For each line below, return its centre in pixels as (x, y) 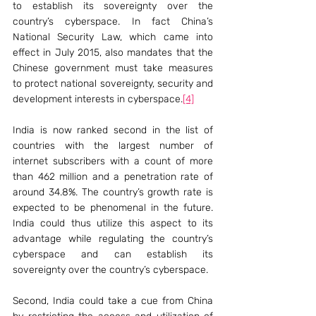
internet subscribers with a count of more (113, 161)
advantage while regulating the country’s (113, 239)
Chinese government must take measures (113, 68)
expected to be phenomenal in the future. (113, 208)
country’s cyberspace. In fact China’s (113, 22)
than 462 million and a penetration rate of (113, 177)
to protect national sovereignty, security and (113, 84)
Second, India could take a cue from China (113, 301)
